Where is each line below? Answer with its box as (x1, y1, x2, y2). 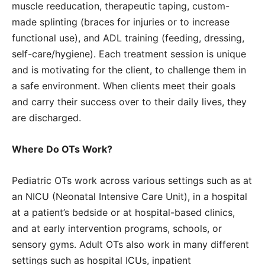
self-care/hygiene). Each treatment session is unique (12, 48, 246, 60)
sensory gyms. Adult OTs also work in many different (12, 238, 249, 251)
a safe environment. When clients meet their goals (12, 80, 235, 92)
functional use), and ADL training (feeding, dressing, (12, 32, 244, 44)
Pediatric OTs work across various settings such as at (12, 174, 252, 187)
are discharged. (12, 112, 84, 124)
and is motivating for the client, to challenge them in (12, 64, 246, 76)
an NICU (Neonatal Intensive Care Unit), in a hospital (12, 190, 247, 203)
